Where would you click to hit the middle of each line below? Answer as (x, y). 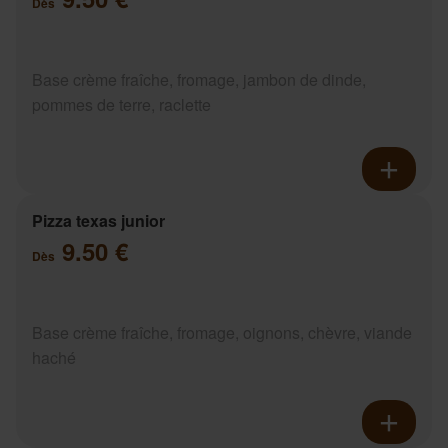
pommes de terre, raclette (121, 104)
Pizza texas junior (98, 220)
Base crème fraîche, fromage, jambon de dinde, (199, 79)
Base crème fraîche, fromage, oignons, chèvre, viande (222, 332)
